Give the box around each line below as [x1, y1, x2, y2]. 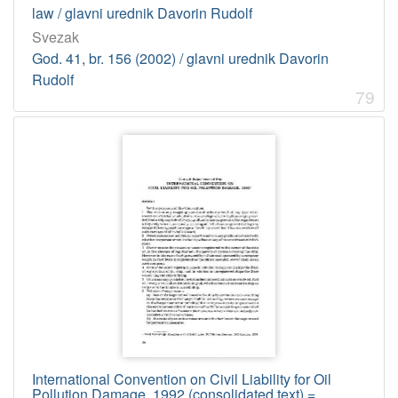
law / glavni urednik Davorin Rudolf [32, 2, 252, 23]
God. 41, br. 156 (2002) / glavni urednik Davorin [32, 47, 329, 68]
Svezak [32, 26, 79, 47]
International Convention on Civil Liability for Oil [32, 369, 331, 390]
